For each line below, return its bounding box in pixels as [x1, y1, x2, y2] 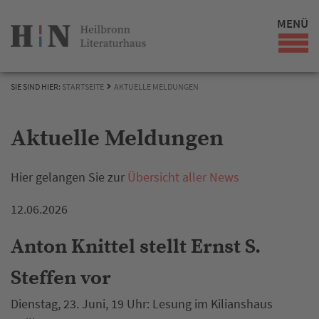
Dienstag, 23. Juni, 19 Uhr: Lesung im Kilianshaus [11, 296, 273, 312]
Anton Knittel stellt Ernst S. [11, 234, 261, 259]
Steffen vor [11, 266, 111, 291]
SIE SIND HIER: [11, 81, 62, 92]
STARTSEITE [62, 81, 104, 92]
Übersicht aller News [127, 169, 239, 185]
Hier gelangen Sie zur [11, 169, 127, 185]
